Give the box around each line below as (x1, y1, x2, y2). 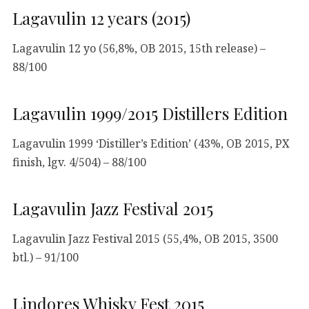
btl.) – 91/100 (12, 249, 79, 265)
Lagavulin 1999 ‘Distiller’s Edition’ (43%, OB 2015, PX (12, 135, 290, 151)
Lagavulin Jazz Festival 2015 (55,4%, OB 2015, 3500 (12, 230, 278, 246)
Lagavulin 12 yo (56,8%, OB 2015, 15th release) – (12, 40, 266, 56)
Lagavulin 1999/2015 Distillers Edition (12, 102, 288, 125)
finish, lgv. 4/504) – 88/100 (12, 154, 146, 170)
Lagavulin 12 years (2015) (12, 7, 190, 30)
